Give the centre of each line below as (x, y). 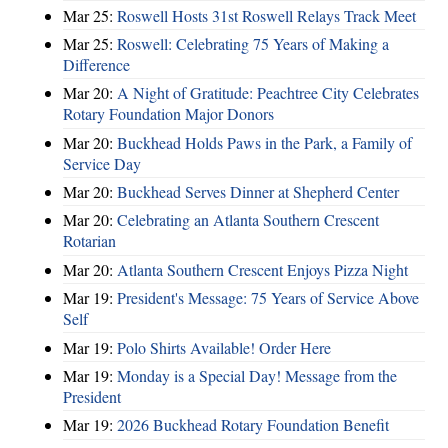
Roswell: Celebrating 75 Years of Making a (253, 43)
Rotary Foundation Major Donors (168, 114)
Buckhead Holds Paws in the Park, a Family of (264, 142)
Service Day (102, 163)
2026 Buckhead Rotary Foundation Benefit (253, 425)
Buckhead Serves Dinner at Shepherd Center (258, 192)
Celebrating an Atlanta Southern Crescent (248, 220)
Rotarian (89, 241)
